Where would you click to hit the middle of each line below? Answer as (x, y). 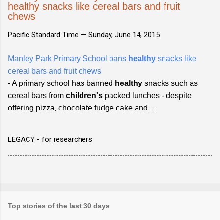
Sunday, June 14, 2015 (124, 35)
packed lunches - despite (147, 95)
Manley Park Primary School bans (68, 58)
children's (84, 95)
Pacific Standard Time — (48, 35)
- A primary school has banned (61, 83)
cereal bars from (37, 95)
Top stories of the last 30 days (59, 206)
